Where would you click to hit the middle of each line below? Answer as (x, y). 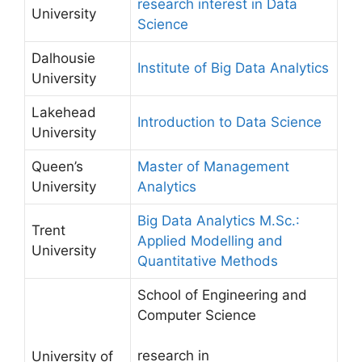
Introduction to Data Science (229, 122)
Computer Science (197, 315)
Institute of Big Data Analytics (233, 67)
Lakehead (64, 112)
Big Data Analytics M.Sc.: (219, 220)
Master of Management (213, 166)
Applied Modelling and (210, 240)
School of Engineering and (222, 295)
